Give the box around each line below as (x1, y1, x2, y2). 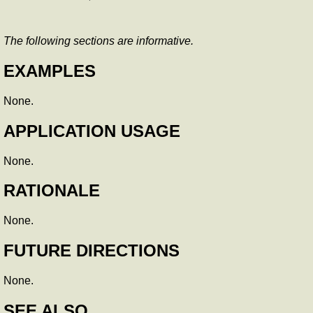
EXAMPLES (3, 61, 96, 80)
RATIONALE (3, 181, 100, 201)
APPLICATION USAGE (3, 121, 180, 140)
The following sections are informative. (3, 34, 194, 47)
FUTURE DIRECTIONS (3, 241, 180, 261)
